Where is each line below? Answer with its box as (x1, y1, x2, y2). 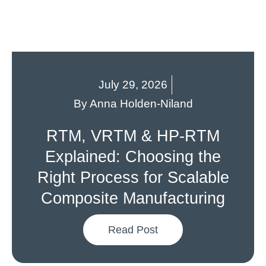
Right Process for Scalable (37, 168, 229, 187)
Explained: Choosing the (45, 147, 221, 166)
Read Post (108, 224, 158, 236)
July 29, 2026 (98, 78, 167, 91)
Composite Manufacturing (41, 189, 225, 208)
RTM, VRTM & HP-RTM (46, 126, 220, 145)
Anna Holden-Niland (87, 97, 193, 110)
